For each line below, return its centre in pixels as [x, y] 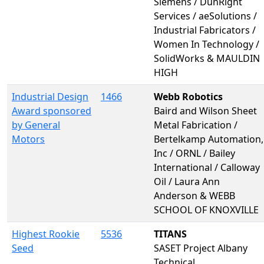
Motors [28, 139]
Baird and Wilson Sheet [205, 110]
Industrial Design [50, 96]
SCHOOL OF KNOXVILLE [206, 209]
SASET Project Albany [201, 248]
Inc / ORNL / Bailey [194, 153]
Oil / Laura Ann [187, 181]
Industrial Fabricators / [205, 30]
